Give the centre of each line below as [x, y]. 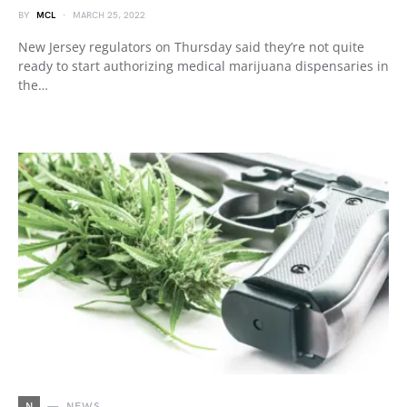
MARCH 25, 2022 [109, 15]
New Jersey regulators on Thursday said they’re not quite [191, 47]
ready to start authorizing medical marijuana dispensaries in [203, 66]
